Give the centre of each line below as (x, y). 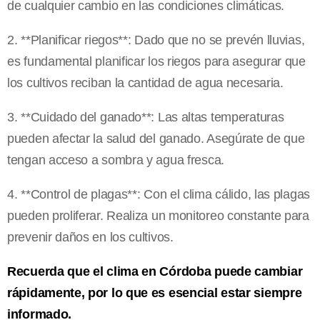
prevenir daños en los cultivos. (90, 237)
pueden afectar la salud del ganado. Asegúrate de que (156, 138)
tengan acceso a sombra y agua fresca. (116, 160)
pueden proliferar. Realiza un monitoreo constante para (158, 215)
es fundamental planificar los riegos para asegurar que (156, 61)
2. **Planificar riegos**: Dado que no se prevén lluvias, (156, 40)
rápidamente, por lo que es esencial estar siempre (155, 292)
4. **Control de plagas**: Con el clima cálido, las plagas (159, 194)
